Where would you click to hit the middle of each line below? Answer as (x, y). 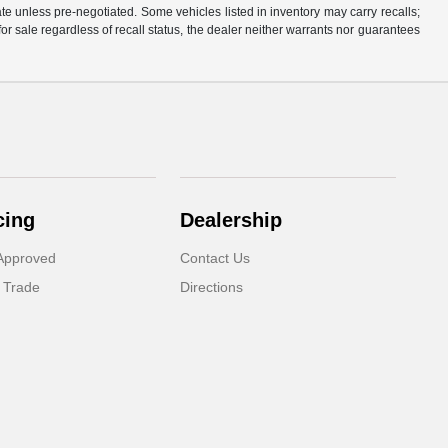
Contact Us (215, 258)
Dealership (231, 220)
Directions (212, 287)
